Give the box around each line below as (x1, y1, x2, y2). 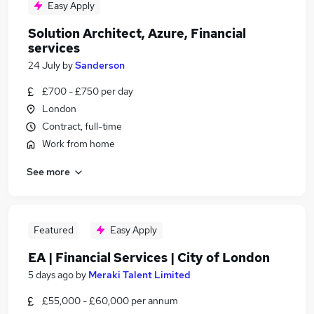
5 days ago (28, 268, 74, 281)
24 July (28, 59, 60, 71)
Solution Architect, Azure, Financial (28, 25, 246, 41)
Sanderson (75, 59, 125, 71)
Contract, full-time (42, 120, 122, 132)
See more (27, 165, 70, 178)
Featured (33, 224, 74, 236)
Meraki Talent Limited (88, 268, 191, 281)
